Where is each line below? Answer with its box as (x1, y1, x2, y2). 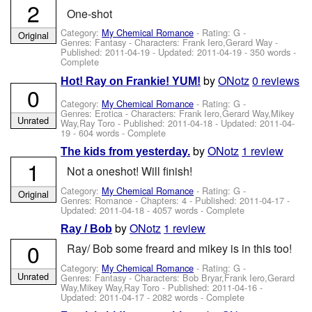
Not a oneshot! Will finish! (66, 163, 192, 180)
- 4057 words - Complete (144, 203, 245, 217)
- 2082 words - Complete (144, 290, 245, 304)
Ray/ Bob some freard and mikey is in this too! (66, 240, 292, 257)
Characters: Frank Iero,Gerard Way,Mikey (131, 106, 295, 120)
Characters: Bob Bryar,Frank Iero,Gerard (134, 270, 295, 284)
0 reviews (252, 72, 300, 88)
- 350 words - (242, 45, 297, 59)
